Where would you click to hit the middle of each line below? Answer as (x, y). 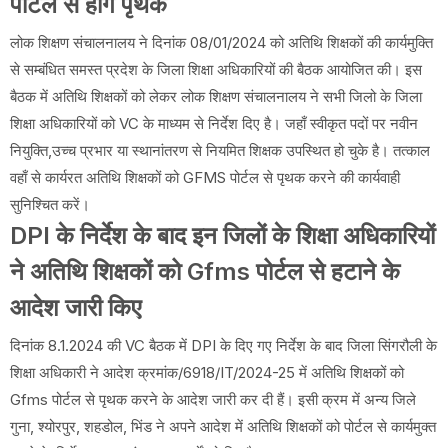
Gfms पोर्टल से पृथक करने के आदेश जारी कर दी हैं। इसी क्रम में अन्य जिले (213, 399)
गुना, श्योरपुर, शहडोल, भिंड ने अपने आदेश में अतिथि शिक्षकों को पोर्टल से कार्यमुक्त (223, 426)
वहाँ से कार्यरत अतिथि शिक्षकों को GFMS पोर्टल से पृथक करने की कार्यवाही (205, 177)
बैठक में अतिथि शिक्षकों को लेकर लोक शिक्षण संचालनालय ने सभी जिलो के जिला (216, 96)
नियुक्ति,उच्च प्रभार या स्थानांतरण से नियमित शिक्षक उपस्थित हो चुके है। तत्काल (220, 150)
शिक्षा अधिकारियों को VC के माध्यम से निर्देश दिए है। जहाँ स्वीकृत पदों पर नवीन (214, 123)
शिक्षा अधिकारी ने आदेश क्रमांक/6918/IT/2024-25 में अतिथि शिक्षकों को (207, 372)
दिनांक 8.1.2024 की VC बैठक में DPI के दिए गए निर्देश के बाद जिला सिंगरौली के (223, 345)
